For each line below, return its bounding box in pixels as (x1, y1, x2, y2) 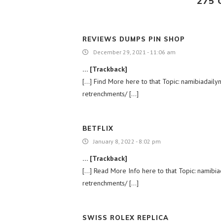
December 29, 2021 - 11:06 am (93, 48, 176, 56)
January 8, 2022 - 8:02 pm (93, 138, 161, 145)
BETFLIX (82, 124, 113, 132)
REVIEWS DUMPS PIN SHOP (82, 35, 185, 43)
